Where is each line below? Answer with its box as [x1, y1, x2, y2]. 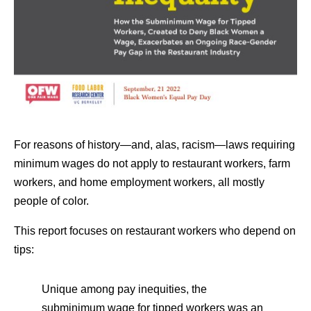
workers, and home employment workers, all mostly [14, 176, 264, 189]
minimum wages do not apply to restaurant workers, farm [14, 158, 290, 170]
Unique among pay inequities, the [42, 283, 207, 296]
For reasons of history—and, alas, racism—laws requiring [14, 139, 295, 151]
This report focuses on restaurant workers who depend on [14, 225, 296, 237]
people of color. [14, 195, 89, 208]
